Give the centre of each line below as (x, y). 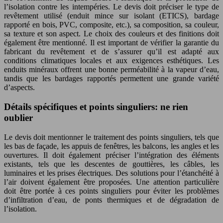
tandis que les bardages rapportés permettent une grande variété (111, 79)
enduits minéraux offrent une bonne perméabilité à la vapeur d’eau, (111, 70)
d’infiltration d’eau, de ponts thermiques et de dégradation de (111, 200)
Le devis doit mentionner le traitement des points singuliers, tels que (111, 137)
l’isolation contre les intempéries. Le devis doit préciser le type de (111, 7)
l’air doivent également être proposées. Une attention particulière (111, 182)
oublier (18, 118)
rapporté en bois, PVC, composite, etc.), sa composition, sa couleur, (111, 25)
